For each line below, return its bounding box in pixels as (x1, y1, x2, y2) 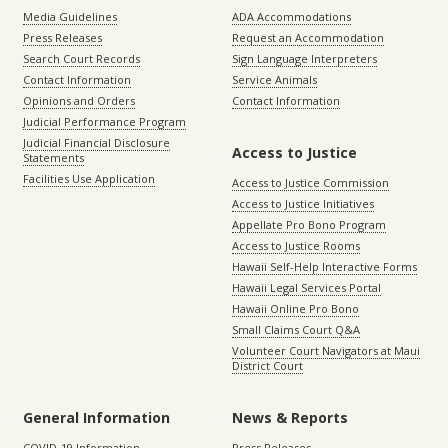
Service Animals (232, 72, 317, 87)
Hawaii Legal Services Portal (232, 280, 381, 295)
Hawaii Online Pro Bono (232, 301, 359, 316)
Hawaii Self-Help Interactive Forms (232, 259, 417, 274)
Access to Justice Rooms (232, 238, 360, 253)
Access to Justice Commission (232, 175, 389, 190)
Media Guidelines (23, 9, 117, 24)
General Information (23, 408, 170, 427)
